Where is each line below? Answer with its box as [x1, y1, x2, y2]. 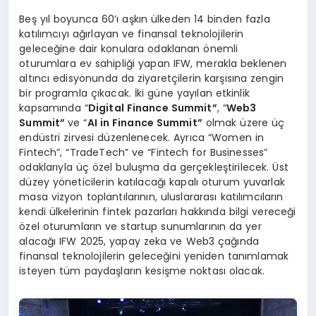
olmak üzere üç [202, 115, 285, 130]
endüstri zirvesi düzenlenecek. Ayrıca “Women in [19, 130, 265, 145]
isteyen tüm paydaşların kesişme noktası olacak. [19, 263, 265, 278]
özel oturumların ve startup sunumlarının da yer [19, 219, 262, 233]
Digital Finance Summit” [87, 100, 217, 115]
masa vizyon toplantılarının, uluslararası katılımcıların [19, 189, 284, 204]
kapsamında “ [19, 100, 88, 115]
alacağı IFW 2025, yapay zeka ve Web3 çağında [19, 233, 260, 248]
